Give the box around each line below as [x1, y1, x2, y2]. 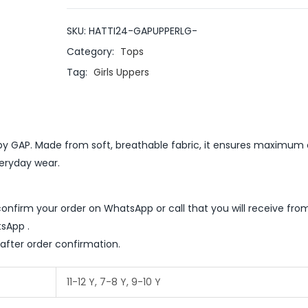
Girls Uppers [93, 65, 149, 79]
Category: [66, 44, 117, 58]
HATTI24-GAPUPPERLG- [88, 23, 197, 38]
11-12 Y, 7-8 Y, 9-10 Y [67, 274, 161, 289]
